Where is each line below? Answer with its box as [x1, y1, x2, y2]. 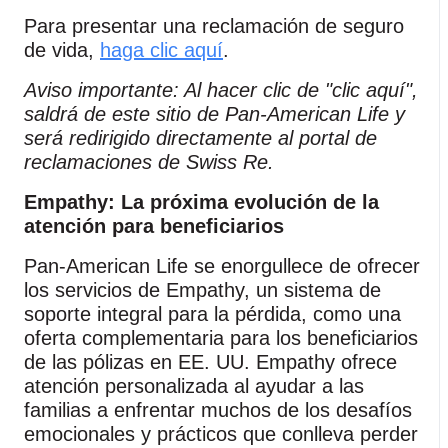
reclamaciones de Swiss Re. [24, 151, 274, 173]
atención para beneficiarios [24, 215, 284, 237]
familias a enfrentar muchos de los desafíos [24, 399, 412, 421]
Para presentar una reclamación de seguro [24, 15, 404, 37]
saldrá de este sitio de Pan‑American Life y [24, 103, 405, 125]
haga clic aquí [100, 39, 223, 61]
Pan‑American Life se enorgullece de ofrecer [24, 255, 420, 277]
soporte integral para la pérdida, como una [24, 303, 401, 325]
